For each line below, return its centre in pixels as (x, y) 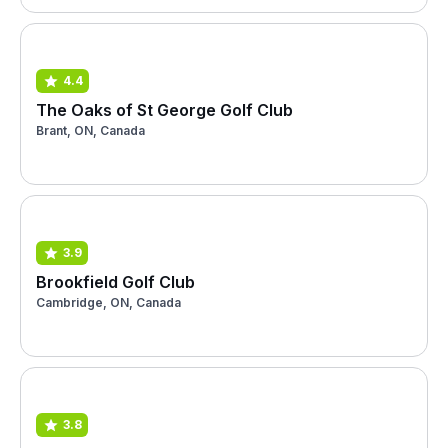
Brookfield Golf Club (115, 281)
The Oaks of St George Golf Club (164, 109)
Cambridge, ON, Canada (108, 302)
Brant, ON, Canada (90, 130)
